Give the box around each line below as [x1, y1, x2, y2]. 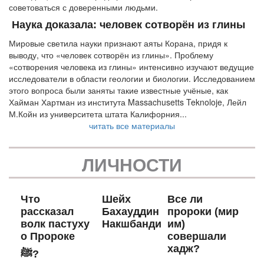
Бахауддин [101, 205, 159, 217]
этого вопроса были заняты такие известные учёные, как [9, 84, 228, 96]
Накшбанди [101, 217, 161, 230]
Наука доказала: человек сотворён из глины [12, 18, 245, 31]
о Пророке [21, 230, 75, 242]
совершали [167, 230, 226, 242]
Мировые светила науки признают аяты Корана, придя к [9, 37, 227, 49]
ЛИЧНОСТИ [82, 151, 182, 177]
